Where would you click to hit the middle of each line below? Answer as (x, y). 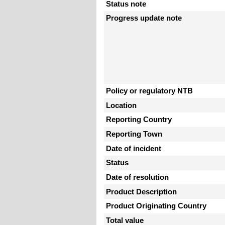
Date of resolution (137, 178)
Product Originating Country (156, 206)
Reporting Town (134, 134)
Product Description (141, 192)
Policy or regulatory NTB (149, 91)
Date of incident (134, 148)
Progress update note (144, 18)
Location (121, 105)
